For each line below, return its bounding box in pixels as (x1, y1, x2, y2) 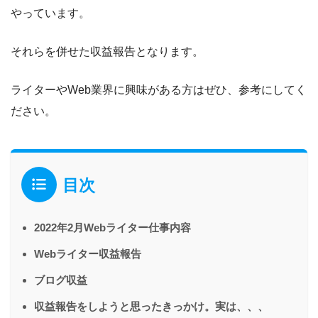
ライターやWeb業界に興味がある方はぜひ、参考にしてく (11, 83, 307, 96)
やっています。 (11, 6, 90, 19)
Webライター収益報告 (34, 247, 141, 260)
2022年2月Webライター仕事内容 (34, 221, 191, 234)
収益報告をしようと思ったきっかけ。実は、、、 (34, 300, 268, 312)
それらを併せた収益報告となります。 (11, 45, 204, 57)
